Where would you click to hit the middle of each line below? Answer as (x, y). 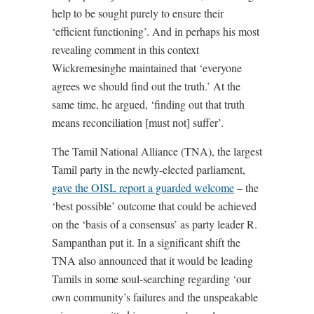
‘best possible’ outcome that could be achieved (154, 206)
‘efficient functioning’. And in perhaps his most (156, 32)
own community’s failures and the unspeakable (155, 297)
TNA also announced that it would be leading (152, 261)
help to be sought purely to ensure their (138, 13)
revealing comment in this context (125, 50)
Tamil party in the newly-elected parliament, (149, 170)
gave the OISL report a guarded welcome (143, 188)
